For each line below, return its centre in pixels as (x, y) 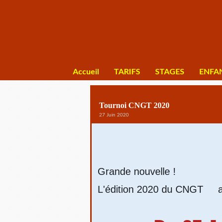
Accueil (86, 72)
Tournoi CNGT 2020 (134, 105)
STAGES (170, 72)
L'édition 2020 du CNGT (152, 189)
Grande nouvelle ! (137, 171)
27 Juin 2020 (114, 115)
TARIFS (127, 72)
